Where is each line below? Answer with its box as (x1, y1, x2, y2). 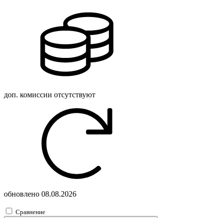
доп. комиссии (4, 90, 54, 99)
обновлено (4, 189, 41, 198)
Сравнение (16, 208, 45, 216)
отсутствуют (54, 90, 95, 99)
